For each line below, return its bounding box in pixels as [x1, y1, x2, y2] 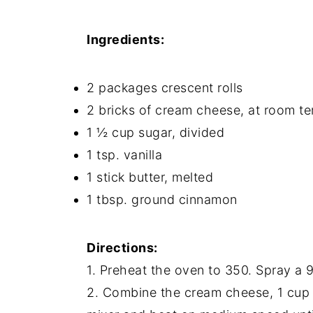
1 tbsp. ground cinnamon [87, 191, 238, 207]
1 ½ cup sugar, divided [87, 124, 224, 140]
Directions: [87, 240, 158, 255]
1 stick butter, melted [87, 169, 213, 184]
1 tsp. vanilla [87, 147, 162, 162]
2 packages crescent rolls [87, 80, 247, 95]
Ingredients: [87, 31, 164, 47]
